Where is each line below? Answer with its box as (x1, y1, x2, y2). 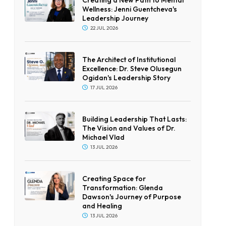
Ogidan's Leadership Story (82, 73, 171, 82)
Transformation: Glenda (82, 183, 163, 192)
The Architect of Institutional (82, 54, 176, 64)
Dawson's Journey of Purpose (82, 192, 181, 201)
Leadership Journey (82, 13, 148, 23)
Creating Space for (82, 174, 146, 183)
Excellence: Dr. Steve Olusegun (82, 64, 182, 73)
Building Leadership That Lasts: (82, 114, 187, 124)
